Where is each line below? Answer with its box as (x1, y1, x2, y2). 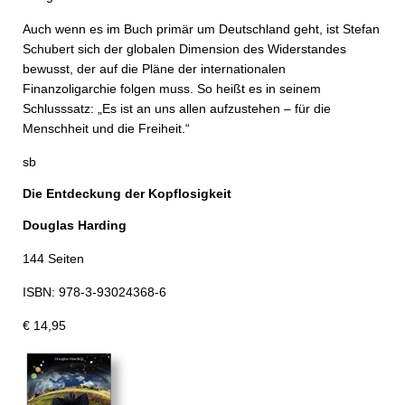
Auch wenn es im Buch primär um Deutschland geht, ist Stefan (23, 22, 380, 36)
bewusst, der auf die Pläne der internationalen (23, 61, 286, 76)
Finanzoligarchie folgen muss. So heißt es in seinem (23, 81, 321, 96)
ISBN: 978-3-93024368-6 (23, 285, 166, 299)
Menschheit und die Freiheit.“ (23, 121, 190, 136)
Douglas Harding (23, 218, 127, 232)
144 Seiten (23, 251, 84, 266)
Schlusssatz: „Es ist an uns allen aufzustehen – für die (23, 101, 331, 116)
